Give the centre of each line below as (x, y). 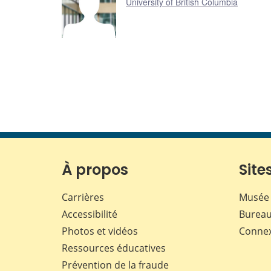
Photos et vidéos (100, 231)
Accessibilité (90, 214)
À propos (95, 170)
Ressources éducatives (114, 248)
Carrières (83, 198)
